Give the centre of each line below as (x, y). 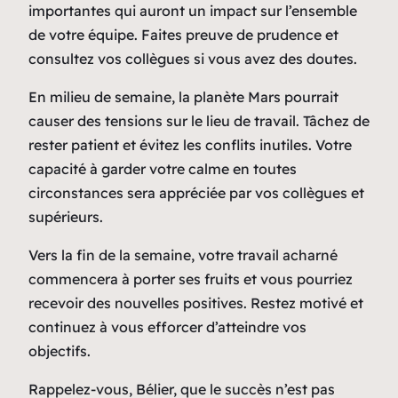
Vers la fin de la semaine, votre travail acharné (183, 255)
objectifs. (60, 350)
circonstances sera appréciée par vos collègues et (196, 192)
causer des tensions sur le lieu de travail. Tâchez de (199, 120)
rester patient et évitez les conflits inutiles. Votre (190, 144)
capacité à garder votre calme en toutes (163, 168)
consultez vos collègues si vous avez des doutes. (193, 58)
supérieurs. (66, 216)
